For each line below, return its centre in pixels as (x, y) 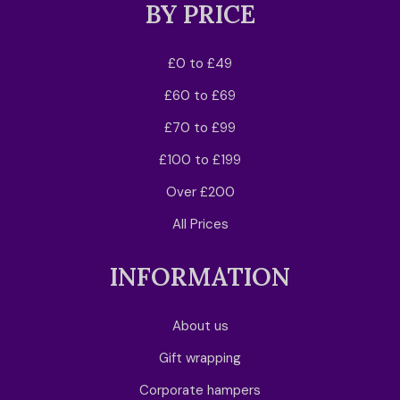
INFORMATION (200, 276)
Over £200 (200, 192)
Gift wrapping (200, 358)
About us (200, 325)
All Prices (200, 224)
